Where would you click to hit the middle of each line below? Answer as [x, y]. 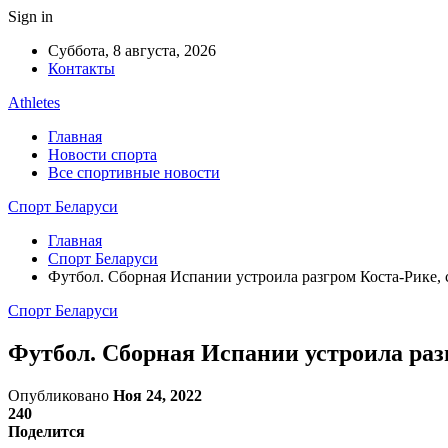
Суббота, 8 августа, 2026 [132, 50]
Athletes [34, 102]
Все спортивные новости [134, 172]
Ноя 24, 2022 [157, 395]
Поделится [46, 431]
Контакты [81, 68]
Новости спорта [102, 154]
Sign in [30, 16]
